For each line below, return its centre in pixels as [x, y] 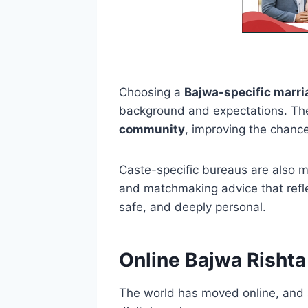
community [152, 129]
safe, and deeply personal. [192, 207]
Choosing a [151, 92]
